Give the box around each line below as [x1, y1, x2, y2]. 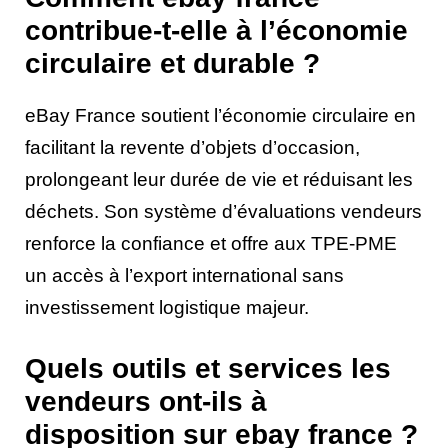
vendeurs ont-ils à [25, 386, 267, 418]
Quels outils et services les [25, 353, 391, 385]
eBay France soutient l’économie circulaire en [25, 104, 416, 126]
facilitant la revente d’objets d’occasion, [25, 136, 360, 158]
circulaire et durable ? [25, 47, 320, 79]
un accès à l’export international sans [25, 264, 344, 286]
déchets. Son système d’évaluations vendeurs [25, 200, 422, 222]
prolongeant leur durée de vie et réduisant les [25, 168, 413, 190]
